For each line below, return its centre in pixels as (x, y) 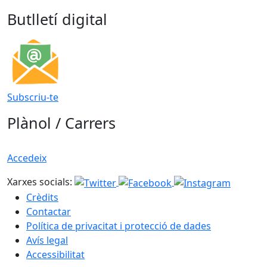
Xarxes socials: (40, 182)
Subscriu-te (33, 97)
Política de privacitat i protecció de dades (119, 226)
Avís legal (47, 240)
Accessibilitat (55, 254)
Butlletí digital (57, 19)
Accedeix (27, 158)
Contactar (49, 211)
